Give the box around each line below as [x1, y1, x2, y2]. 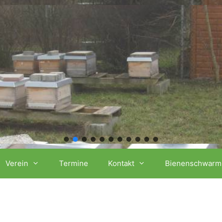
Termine [59, 159, 89, 168]
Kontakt [108, 159, 135, 168]
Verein [5, 159, 29, 168]
